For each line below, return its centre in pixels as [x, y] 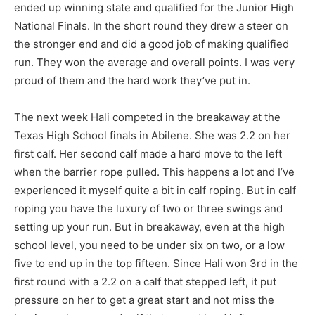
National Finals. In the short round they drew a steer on [151, 26]
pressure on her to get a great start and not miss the [144, 300]
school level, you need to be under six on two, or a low [149, 245]
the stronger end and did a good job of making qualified [152, 44]
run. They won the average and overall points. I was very [154, 63]
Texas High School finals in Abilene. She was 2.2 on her [152, 136]
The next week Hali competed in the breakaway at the [147, 117]
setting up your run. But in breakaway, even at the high [149, 227]
